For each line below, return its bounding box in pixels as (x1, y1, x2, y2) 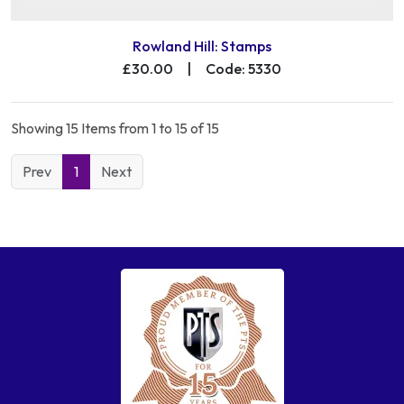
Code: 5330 (206, 60, 281, 78)
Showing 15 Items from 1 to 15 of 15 (11, 119, 219, 138)
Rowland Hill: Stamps (133, 37, 271, 56)
